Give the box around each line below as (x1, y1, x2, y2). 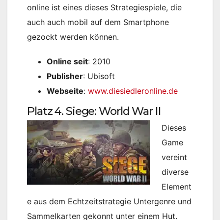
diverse (162, 167, 189, 177)
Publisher (47, 71, 83, 82)
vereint (162, 152, 187, 163)
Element (162, 182, 192, 192)
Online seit (47, 56, 88, 67)
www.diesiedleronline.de (88, 86, 178, 96)
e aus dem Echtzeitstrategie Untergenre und (27, 196, 192, 207)
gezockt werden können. (27, 32, 119, 42)
